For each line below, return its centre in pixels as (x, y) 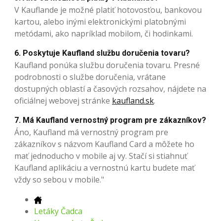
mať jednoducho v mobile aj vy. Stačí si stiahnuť (101, 156)
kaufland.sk (133, 101)
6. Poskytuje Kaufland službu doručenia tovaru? (102, 53)
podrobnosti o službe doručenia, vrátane (90, 77)
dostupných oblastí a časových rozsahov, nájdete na (110, 89)
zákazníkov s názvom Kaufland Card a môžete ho (104, 144)
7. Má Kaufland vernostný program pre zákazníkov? (110, 120)
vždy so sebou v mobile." (59, 180)
